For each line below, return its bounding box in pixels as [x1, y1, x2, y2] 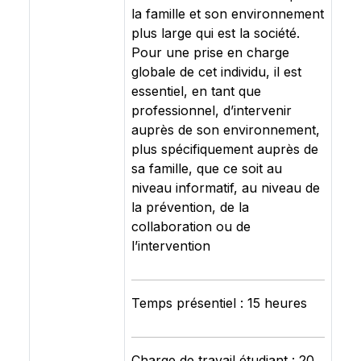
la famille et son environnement [131, 6, 324, 22]
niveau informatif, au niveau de [131, 180, 320, 196]
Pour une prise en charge [131, 44, 289, 60]
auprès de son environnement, [131, 122, 320, 138]
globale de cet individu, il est [131, 64, 301, 80]
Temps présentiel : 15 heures [131, 295, 307, 311]
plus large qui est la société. [131, 25, 300, 41]
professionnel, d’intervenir [131, 102, 292, 118]
